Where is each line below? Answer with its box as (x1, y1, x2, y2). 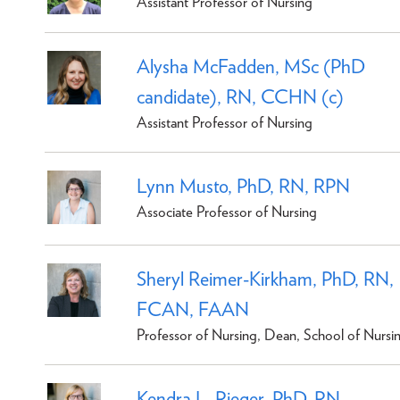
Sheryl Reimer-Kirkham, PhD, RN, (137, 266, 394, 290)
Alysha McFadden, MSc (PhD (137, 54, 365, 78)
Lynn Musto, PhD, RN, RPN (137, 173, 350, 197)
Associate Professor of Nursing (137, 202, 317, 221)
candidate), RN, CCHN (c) (137, 84, 344, 108)
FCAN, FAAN (137, 296, 249, 321)
